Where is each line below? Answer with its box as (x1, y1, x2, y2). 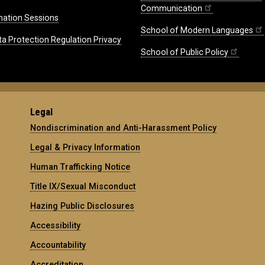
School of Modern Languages (141, 25, 253, 35)
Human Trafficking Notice (30, 162, 131, 172)
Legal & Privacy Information (30, 143, 141, 153)
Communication (141, 4, 202, 14)
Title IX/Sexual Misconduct (30, 182, 136, 192)
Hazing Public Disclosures (30, 201, 135, 211)
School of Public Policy (141, 47, 228, 57)
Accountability (30, 240, 86, 250)
